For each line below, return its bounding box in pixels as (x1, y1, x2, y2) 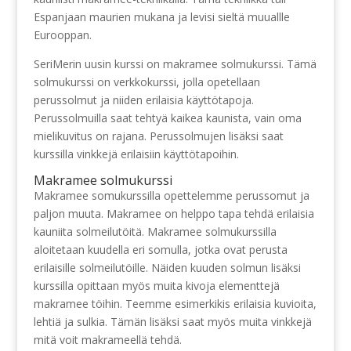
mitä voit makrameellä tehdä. (33, 332, 182, 347)
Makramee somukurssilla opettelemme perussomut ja (33, 188, 309, 203)
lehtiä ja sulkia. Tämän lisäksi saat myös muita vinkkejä (33, 314, 312, 329)
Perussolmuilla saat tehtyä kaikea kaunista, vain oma (33, 110, 302, 125)
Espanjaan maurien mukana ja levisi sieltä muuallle (33, 9, 290, 24)
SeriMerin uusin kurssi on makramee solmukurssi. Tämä (33, 56, 317, 71)
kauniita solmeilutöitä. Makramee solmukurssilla (33, 224, 277, 239)
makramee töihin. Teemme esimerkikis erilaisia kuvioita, (33, 296, 317, 311)
